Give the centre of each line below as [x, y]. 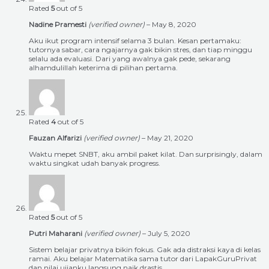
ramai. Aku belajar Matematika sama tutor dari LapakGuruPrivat [143, 259]
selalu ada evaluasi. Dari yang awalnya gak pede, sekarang [130, 59]
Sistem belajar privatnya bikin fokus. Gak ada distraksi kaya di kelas [145, 250]
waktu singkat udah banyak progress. [95, 163]
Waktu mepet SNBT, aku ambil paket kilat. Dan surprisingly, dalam [146, 154]
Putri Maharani [56, 234]
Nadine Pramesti [59, 25]
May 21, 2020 [170, 138]
